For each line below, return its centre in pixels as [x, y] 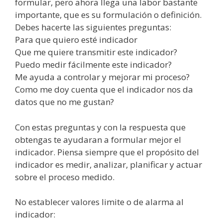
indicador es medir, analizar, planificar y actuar [109, 164]
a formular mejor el [142, 139]
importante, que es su [59, 15]
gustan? [99, 102]
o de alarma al [154, 202]
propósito [165, 152]
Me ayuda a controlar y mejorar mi [85, 77]
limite [113, 202]
